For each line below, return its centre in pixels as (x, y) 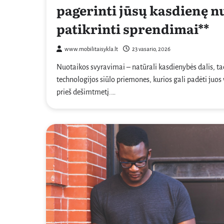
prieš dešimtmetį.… (86, 92)
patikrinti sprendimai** (133, 29)
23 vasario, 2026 (151, 49)
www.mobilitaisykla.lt (91, 49)
